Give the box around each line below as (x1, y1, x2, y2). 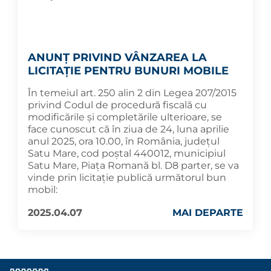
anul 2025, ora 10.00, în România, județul (28, 135, 220, 148)
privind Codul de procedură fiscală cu (28, 99, 207, 111)
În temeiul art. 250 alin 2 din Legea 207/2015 (28, 87, 237, 99)
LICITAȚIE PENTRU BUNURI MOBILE (28, 64, 229, 78)
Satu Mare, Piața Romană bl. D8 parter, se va (28, 160, 239, 172)
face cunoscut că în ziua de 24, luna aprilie (28, 123, 229, 135)
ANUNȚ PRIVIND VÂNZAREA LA (28, 51, 207, 65)
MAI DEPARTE (172, 207, 243, 219)
